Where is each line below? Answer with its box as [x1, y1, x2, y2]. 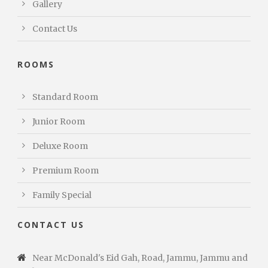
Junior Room [32, 115, 85, 127]
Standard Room [32, 91, 98, 102]
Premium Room [32, 165, 99, 176]
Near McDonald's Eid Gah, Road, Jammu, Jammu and [32, 252, 248, 263]
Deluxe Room [32, 140, 88, 151]
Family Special [32, 189, 92, 200]
